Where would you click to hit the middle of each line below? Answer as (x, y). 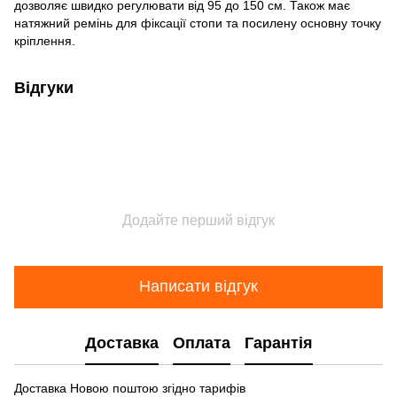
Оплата (201, 343)
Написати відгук (198, 287)
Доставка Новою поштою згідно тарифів (130, 388)
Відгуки (44, 87)
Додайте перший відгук (198, 220)
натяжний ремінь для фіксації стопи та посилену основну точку (198, 23)
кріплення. (45, 40)
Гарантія (278, 343)
